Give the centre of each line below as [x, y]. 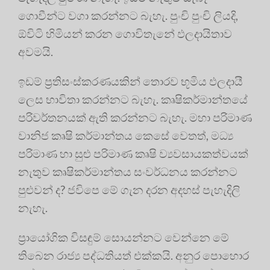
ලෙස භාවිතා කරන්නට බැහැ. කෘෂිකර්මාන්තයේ [133, 99]
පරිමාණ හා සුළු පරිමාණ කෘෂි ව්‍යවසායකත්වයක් [133, 154]
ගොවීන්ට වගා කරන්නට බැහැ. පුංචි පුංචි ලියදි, [128, 16]
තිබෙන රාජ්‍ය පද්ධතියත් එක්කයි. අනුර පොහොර [133, 256]
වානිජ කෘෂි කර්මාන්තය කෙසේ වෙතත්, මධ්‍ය [126, 136]
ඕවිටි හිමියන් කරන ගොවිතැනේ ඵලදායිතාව [125, 34]
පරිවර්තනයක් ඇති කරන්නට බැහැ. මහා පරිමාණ [135, 118]
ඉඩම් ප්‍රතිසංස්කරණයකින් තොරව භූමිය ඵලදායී [130, 81]
